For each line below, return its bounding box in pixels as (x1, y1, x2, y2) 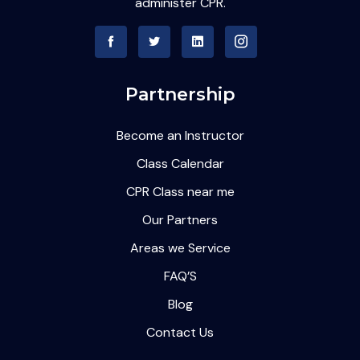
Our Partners (142, 211, 218, 229)
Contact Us (146, 324, 214, 342)
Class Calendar (136, 155, 224, 173)
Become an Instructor (116, 127, 244, 145)
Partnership (125, 84, 235, 106)
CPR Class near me (125, 183, 235, 201)
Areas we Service (129, 239, 231, 257)
